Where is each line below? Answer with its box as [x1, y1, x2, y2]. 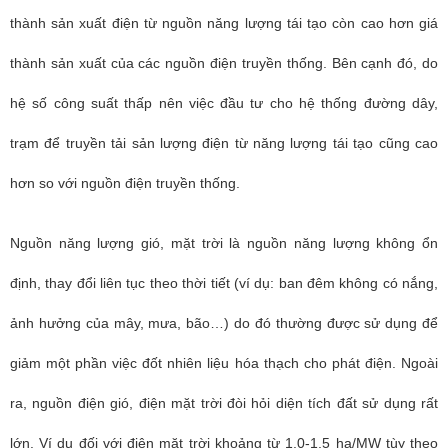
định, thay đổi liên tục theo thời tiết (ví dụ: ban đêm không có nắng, [10, 275, 438, 291]
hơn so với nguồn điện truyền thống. [10, 175, 240, 191]
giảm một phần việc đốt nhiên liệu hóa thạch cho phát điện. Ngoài [10, 355, 438, 371]
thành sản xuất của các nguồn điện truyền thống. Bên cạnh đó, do [10, 55, 438, 71]
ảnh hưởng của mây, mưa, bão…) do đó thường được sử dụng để [10, 315, 438, 331]
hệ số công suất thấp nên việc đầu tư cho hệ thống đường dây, [10, 95, 438, 111]
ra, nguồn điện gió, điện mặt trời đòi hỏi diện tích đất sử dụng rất [10, 395, 438, 411]
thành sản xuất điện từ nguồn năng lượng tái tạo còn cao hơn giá [10, 15, 438, 31]
